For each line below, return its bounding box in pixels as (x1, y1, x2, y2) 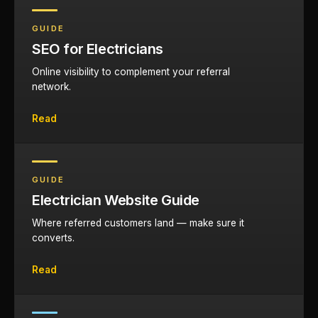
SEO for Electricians (32, 40, 163, 57)
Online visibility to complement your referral (32, 66, 230, 77)
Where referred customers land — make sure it (32, 217, 244, 229)
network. (32, 81, 71, 92)
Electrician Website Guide (32, 192, 199, 209)
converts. (32, 232, 75, 243)
